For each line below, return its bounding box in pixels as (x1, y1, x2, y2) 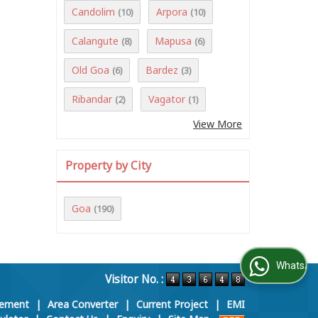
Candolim (72, 4, 115, 18)
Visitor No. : (105, 271, 166, 287)
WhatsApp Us (231, 260, 292, 272)
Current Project (136, 297, 208, 311)
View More (193, 116, 242, 131)
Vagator (148, 92, 185, 106)
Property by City (65, 157, 151, 173)
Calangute (72, 33, 119, 48)
